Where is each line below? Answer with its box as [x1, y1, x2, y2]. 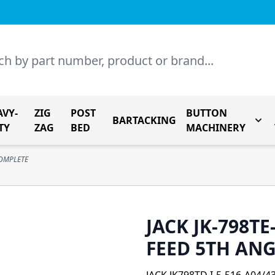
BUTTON [186, 106, 228, 120]
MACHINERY [186, 121, 246, 134]
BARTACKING [112, 114, 177, 127]
